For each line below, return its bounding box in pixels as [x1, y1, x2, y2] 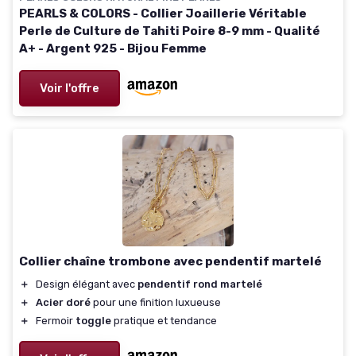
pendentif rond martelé [137, 278, 262, 291]
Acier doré [36, 296, 91, 309]
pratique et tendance [111, 315, 217, 327]
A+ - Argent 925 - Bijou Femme [19, 41, 207, 56]
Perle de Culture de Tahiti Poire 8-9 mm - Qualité [19, 24, 320, 39]
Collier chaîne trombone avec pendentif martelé [19, 254, 322, 269]
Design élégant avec [36, 278, 137, 291]
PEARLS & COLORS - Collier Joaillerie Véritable [19, 6, 307, 21]
